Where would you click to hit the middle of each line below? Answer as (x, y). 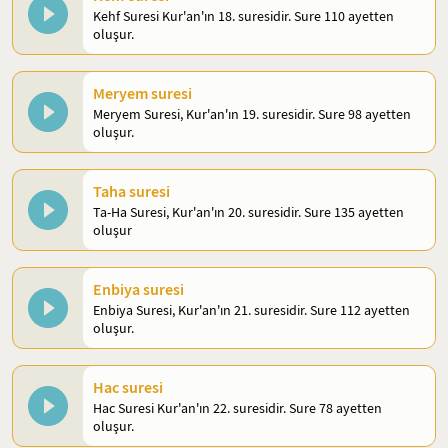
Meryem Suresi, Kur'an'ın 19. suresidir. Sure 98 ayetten (252, 114)
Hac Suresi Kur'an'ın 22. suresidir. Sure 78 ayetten (237, 408)
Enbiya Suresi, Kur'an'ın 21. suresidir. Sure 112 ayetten (251, 310)
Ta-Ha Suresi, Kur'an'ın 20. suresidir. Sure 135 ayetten (248, 212)
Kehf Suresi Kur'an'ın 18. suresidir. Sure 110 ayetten (243, 16)
